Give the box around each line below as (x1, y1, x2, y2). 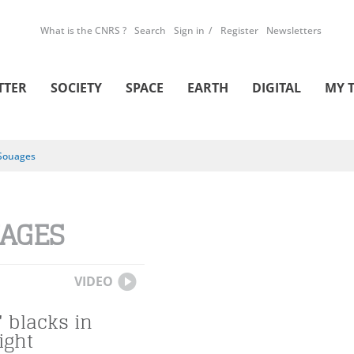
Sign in (174, 24, 205, 37)
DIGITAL (252, 79, 301, 96)
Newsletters (266, 24, 322, 37)
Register (220, 24, 258, 37)
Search (134, 24, 166, 37)
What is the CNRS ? (40, 24, 126, 37)
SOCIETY (51, 79, 102, 96)
